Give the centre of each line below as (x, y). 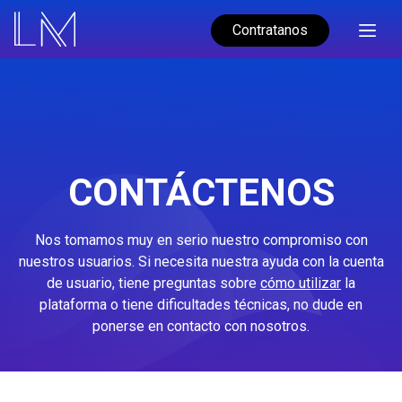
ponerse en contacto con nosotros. (201, 326)
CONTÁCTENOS (201, 192)
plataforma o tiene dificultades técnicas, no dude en (201, 304)
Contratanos (271, 30)
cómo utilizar (301, 283)
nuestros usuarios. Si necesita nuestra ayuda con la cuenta (201, 261)
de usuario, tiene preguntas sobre (152, 283)
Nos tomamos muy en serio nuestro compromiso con (201, 240)
